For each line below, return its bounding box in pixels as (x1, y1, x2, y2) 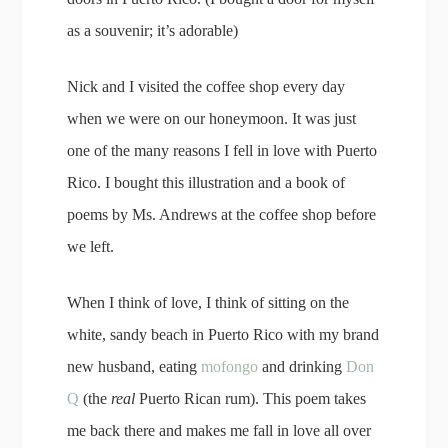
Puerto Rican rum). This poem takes (135, 389, 367, 407)
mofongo (201, 357, 259, 375)
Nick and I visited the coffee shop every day (67, 77, 346, 95)
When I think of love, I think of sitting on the (67, 293, 350, 311)
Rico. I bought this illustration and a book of (67, 173, 346, 191)
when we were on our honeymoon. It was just (67, 109, 357, 127)
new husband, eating (67, 357, 202, 375)
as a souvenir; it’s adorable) (67, 21, 239, 39)
